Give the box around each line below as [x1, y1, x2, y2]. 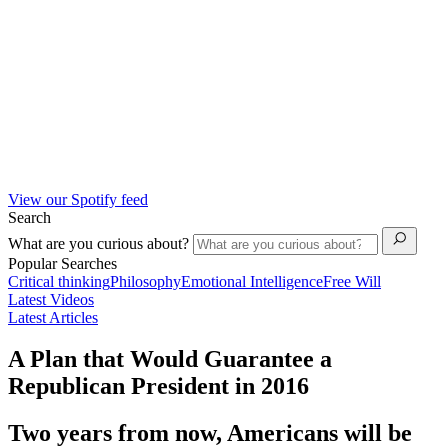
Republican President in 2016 [8, 373, 309, 400]
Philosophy [110, 272, 181, 290]
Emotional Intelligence [181, 272, 323, 290]
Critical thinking [8, 272, 110, 290]
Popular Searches [8, 254, 117, 272]
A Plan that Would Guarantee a [8, 346, 332, 373]
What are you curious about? [8, 234, 193, 252]
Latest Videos [8, 290, 94, 308]
